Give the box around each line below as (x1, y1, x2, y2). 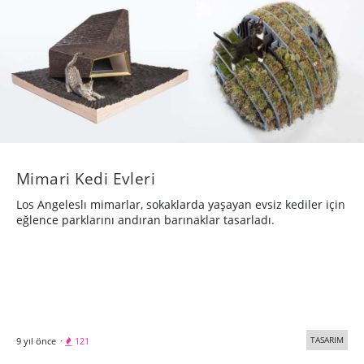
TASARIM (310, 334, 344, 346)
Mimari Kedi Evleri (16, 167, 155, 190)
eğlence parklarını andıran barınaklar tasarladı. (16, 212, 275, 228)
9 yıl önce (16, 335, 56, 348)
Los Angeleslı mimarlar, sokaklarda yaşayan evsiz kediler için (16, 197, 345, 213)
